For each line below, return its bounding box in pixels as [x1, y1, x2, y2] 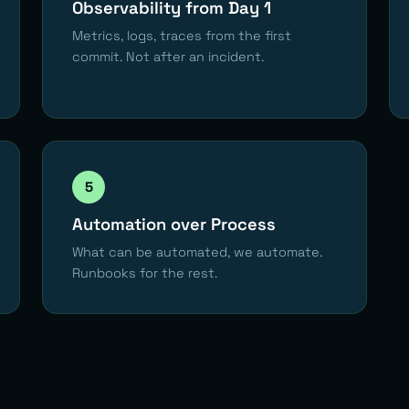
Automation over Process [72, 213, 276, 235]
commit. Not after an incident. [72, 47, 264, 65]
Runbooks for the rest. [72, 264, 217, 281]
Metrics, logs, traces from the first [72, 26, 291, 44]
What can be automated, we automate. [72, 243, 322, 260]
